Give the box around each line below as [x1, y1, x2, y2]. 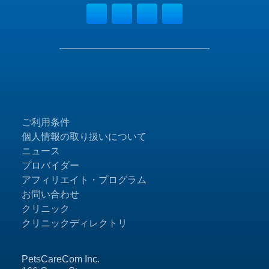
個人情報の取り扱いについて [22, 131, 147, 142]
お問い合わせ [22, 189, 79, 200]
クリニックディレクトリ [22, 218, 127, 229]
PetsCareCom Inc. [22, 254, 100, 265]
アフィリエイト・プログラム [22, 175, 147, 186]
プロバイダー [22, 160, 79, 171]
